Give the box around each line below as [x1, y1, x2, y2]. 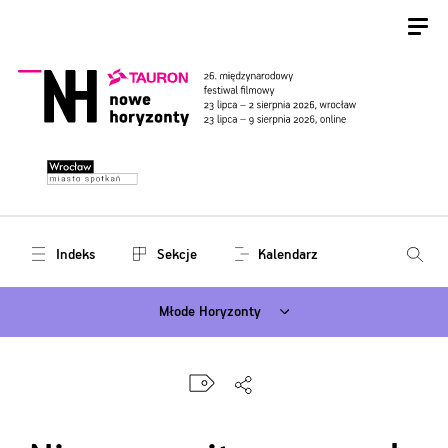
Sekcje [156, 246, 197, 263]
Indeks [55, 246, 95, 263]
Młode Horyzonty [159, 304, 262, 321]
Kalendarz [258, 246, 319, 263]
